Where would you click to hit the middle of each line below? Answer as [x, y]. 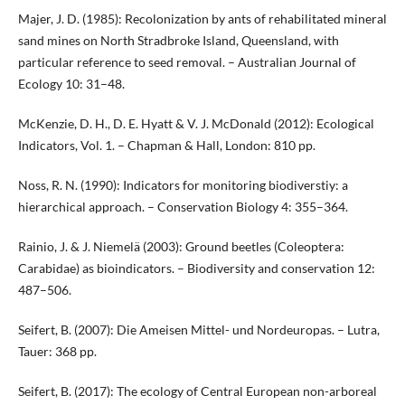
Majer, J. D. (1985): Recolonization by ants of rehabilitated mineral [202, 19]
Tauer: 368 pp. [57, 352]
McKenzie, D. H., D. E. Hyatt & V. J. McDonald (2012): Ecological [196, 124]
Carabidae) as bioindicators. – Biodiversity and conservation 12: [196, 268]
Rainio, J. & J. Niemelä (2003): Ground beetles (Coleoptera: [181, 247]
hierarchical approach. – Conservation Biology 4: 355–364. [183, 207]
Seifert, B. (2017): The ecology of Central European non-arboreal [197, 391]
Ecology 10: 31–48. [71, 84]
